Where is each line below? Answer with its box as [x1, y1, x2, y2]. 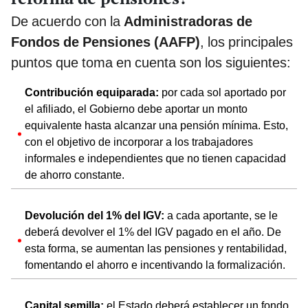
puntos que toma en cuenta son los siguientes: [11, 54, 294, 71]
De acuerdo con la [11, 12, 124, 30]
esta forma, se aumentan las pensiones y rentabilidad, [25, 241, 287, 255]
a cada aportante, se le [167, 208, 278, 222]
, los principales [200, 33, 293, 50]
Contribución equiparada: [25, 85, 159, 99]
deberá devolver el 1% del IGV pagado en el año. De [25, 225, 281, 239]
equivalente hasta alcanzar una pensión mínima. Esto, [25, 118, 288, 132]
